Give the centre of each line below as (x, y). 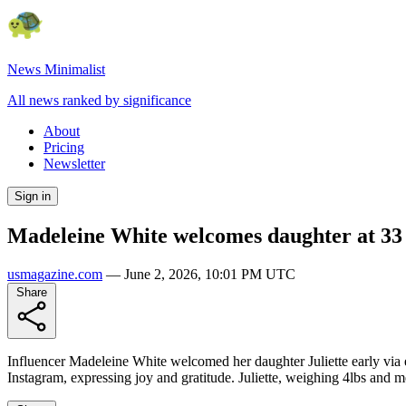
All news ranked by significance (99, 100)
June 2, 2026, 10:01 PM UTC (210, 274)
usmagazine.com (55, 274)
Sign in (33, 196)
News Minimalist (56, 69)
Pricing (64, 147)
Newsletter (74, 164)
